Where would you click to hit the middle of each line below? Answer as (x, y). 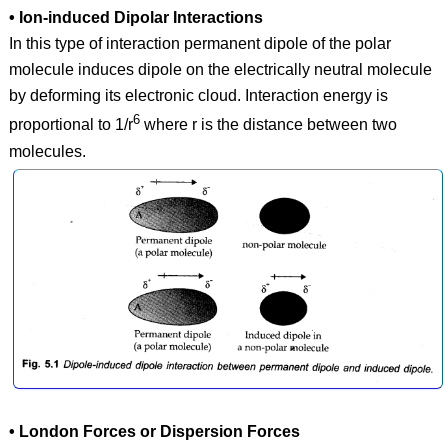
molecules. (47, 151)
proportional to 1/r (70, 125)
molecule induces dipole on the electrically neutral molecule (220, 70)
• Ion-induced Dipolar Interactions (135, 18)
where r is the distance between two (268, 125)
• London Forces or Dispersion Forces (154, 432)
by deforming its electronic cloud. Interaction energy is (198, 96)
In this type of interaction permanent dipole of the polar (199, 44)
